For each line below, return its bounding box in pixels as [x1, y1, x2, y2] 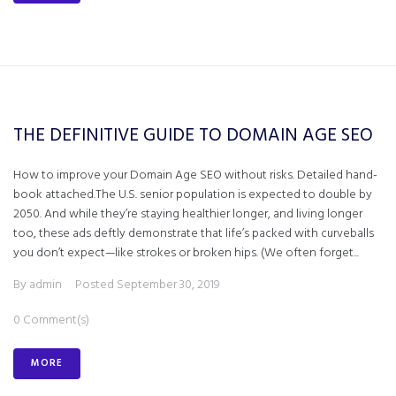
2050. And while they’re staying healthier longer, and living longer [13, 204, 362, 225]
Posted [75, 275, 117, 295]
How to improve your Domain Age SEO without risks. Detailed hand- [13, 165, 377, 186]
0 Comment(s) [13, 310, 89, 331]
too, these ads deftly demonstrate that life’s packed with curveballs [13, 224, 374, 244]
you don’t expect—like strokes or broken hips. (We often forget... [13, 243, 359, 263]
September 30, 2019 [117, 275, 220, 295]
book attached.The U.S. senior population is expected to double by [13, 185, 372, 205]
